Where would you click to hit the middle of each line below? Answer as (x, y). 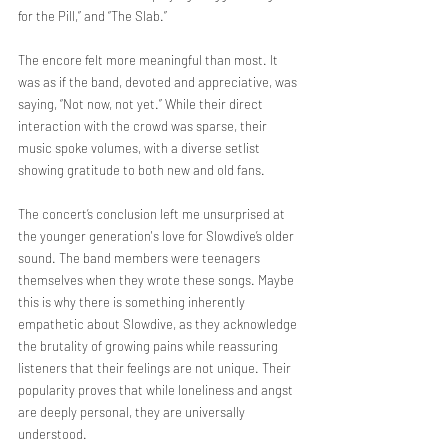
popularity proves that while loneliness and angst (157, 390)
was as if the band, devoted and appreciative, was (159, 82)
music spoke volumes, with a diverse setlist (140, 148)
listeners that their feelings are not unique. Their (156, 368)
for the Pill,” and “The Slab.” (92, 16)
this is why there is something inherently (133, 302)
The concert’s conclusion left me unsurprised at (153, 214)
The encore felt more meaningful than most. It (149, 60)
